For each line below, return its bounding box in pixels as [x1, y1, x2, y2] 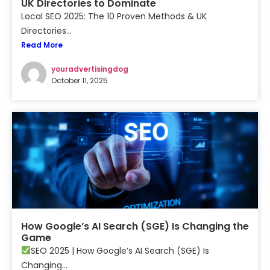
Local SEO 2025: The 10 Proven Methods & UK [21, 10, 207, 22]
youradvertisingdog [51, 63, 128, 74]
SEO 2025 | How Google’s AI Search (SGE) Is [30, 245, 209, 257]
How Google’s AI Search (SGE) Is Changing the [21, 219, 249, 233]
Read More [21, 40, 63, 50]
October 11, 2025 [51, 75, 108, 86]
